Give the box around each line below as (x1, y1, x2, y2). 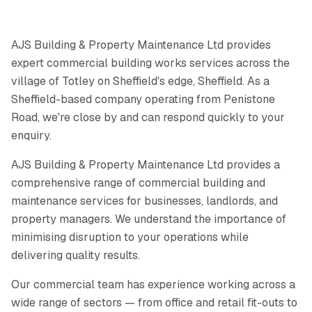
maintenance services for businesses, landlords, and (11, 194, 278, 208)
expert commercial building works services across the (11, 56, 290, 70)
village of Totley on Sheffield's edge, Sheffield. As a (11, 74, 270, 88)
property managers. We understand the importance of (11, 212, 286, 226)
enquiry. (11, 128, 52, 143)
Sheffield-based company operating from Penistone (11, 92, 275, 107)
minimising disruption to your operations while (11, 230, 249, 244)
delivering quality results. (11, 248, 140, 263)
